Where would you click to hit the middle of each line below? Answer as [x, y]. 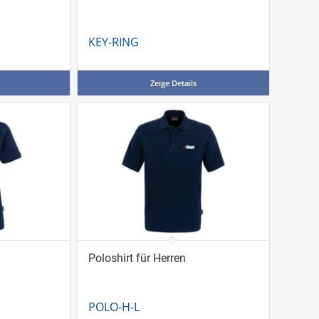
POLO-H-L [114, 307]
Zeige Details [173, 83]
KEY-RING [113, 42]
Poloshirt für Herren [137, 258]
